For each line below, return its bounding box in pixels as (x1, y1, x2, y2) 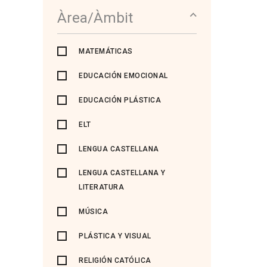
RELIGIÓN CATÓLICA (79, 256, 151, 265)
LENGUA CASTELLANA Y (79, 169, 166, 177)
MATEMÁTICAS (79, 47, 133, 55)
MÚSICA (79, 207, 108, 216)
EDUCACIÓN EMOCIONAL (79, 72, 168, 80)
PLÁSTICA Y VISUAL (79, 232, 151, 240)
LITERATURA (79, 183, 124, 191)
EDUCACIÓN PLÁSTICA (79, 96, 161, 104)
